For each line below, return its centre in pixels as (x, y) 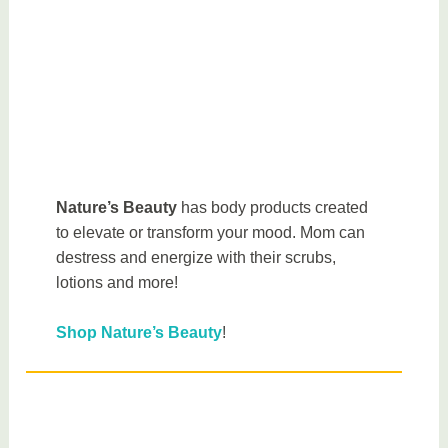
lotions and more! (117, 282)
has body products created (273, 207)
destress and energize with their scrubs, (196, 257)
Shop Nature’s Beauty (139, 333)
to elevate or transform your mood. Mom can (211, 232)
